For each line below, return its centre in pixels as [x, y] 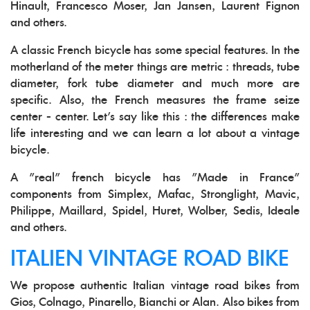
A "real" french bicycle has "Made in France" [155, 178]
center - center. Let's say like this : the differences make [155, 117]
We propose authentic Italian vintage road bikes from [155, 286]
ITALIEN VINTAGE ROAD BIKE [150, 260]
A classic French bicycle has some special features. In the [155, 51]
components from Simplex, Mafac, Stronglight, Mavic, [155, 195]
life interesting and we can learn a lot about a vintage [155, 134]
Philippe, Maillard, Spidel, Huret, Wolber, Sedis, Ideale [155, 211]
